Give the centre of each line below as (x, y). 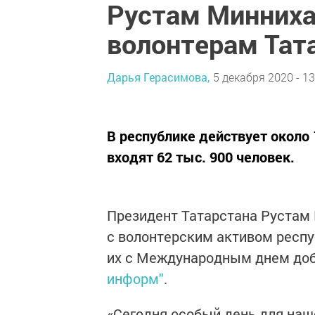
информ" (135, 278)
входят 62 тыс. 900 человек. (201, 157)
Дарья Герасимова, (158, 77)
